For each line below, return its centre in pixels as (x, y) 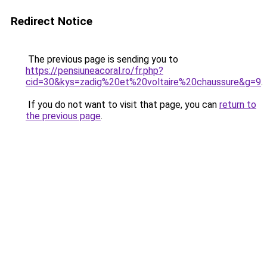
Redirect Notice (52, 21)
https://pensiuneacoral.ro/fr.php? (94, 71)
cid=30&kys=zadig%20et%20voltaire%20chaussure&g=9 (143, 82)
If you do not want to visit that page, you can (122, 105)
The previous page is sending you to (102, 59)
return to (238, 105)
